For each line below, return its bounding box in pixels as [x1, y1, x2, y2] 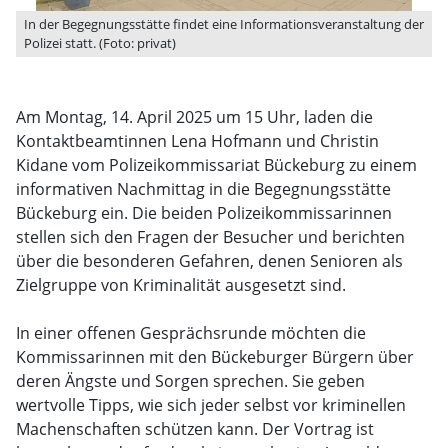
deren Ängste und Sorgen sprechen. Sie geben [16, 370, 365, 392]
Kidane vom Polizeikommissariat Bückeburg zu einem [16, 154, 417, 176]
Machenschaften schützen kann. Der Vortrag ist [16, 418, 374, 440]
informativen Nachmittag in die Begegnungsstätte [16, 178, 391, 200]
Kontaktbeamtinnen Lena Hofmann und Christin [16, 130, 379, 152]
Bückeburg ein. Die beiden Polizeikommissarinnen [16, 202, 392, 224]
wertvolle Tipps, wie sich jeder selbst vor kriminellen [16, 394, 406, 416]
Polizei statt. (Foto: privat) [24, 34, 176, 52]
